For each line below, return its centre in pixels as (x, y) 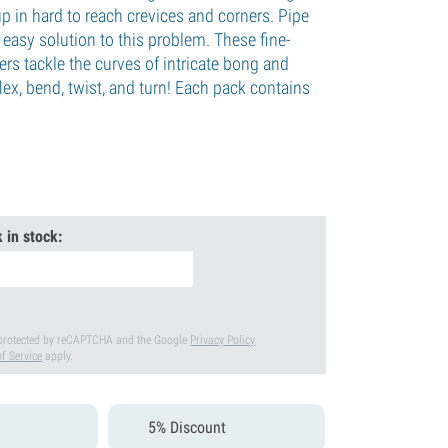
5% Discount (187, 427)
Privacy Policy (223, 339)
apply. (58, 355)
